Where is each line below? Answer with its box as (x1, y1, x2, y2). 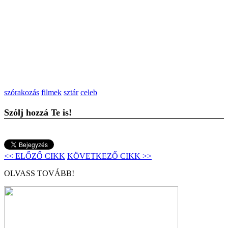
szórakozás (4, 88, 39, 97)
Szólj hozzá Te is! (4, 107, 72, 118)
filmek (41, 88, 62, 97)
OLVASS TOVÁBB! (4, 168, 74, 178)
